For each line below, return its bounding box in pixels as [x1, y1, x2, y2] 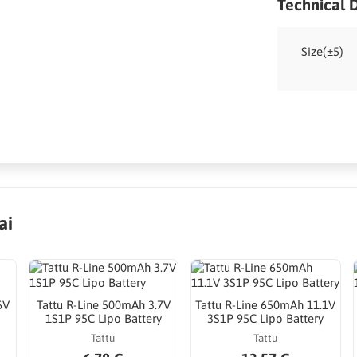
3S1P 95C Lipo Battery [207, 312, 324, 326]
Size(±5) [301, 44, 344, 58]
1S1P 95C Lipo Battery [45, 312, 162, 326]
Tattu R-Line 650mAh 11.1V [195, 298, 336, 312]
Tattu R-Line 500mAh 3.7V [36, 298, 171, 312]
